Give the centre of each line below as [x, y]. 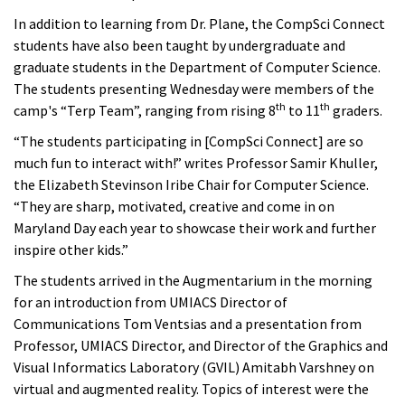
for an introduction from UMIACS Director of [151, 301]
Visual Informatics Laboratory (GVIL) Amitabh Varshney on [194, 367]
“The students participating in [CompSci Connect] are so [188, 141]
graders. [356, 110]
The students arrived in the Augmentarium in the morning [193, 280]
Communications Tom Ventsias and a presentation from [188, 323]
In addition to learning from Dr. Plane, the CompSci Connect [199, 23]
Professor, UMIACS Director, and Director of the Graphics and [201, 345]
